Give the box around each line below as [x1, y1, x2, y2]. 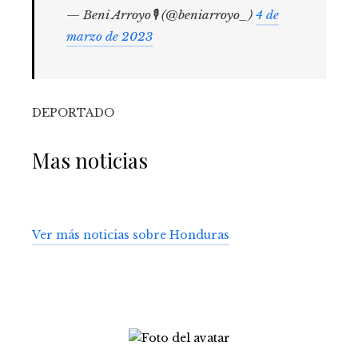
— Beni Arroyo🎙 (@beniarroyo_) [66, 7, 256, 23]
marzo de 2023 [66, 29, 153, 45]
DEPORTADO [32, 105, 114, 121]
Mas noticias [32, 146, 148, 175]
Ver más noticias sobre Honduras [32, 228, 229, 243]
